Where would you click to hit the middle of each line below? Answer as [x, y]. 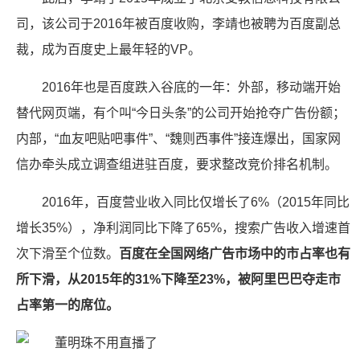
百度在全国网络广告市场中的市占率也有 [235, 254]
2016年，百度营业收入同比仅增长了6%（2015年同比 [196, 202]
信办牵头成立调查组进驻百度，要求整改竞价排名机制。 [177, 164]
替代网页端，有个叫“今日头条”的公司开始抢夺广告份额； [181, 113]
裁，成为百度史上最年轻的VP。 [108, 49]
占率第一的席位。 [67, 305]
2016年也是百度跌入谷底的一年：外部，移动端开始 [191, 87]
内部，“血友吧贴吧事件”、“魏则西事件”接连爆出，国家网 [178, 139]
